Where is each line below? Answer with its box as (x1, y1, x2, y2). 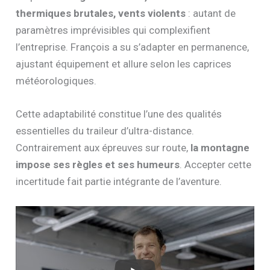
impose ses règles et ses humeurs (16, 159, 180, 171)
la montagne (190, 142, 250, 154)
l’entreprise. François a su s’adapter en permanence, (16, 40, 250, 53)
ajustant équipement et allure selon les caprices (16, 57, 232, 70)
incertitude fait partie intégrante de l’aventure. (16, 175, 222, 188)
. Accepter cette (180, 159, 252, 171)
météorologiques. (16, 74, 97, 87)
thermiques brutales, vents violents (16, 7, 186, 19)
